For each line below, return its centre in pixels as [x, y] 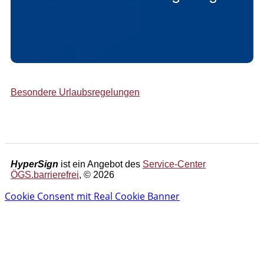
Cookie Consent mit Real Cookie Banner [92, 196]
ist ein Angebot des [102, 164]
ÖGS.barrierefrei [45, 174]
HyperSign [34, 164]
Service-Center [174, 164]
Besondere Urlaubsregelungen [75, 92]
